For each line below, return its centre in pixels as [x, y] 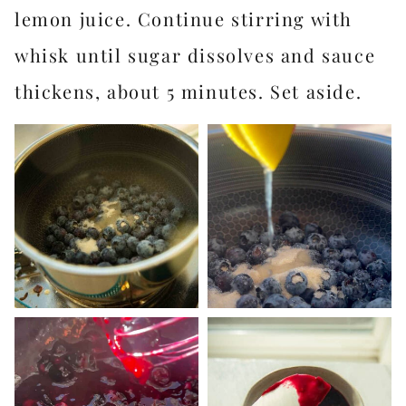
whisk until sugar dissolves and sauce [195, 55]
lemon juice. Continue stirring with [184, 19]
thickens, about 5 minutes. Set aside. [188, 91]
